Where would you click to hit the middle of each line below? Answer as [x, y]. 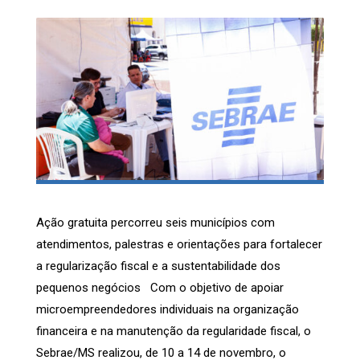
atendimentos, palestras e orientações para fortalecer [179, 245]
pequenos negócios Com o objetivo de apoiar [160, 288]
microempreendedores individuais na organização [168, 310]
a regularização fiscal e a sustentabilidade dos [158, 266]
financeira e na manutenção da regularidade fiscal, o [174, 331]
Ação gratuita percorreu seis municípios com [155, 223]
